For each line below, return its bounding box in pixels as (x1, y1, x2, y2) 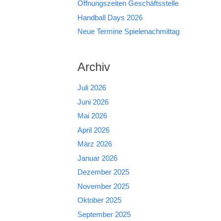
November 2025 (77, 182, 129, 190)
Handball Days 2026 (77, 13, 143, 22)
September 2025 (77, 210, 131, 219)
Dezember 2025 (77, 168, 129, 176)
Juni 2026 (77, 97, 109, 106)
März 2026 (77, 140, 112, 148)
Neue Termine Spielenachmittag (77, 27, 180, 36)
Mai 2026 (77, 111, 107, 120)
